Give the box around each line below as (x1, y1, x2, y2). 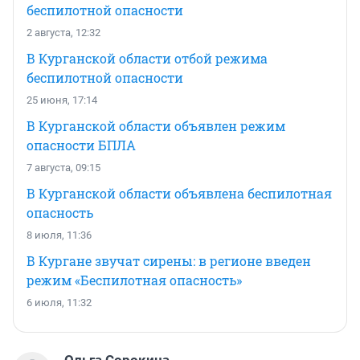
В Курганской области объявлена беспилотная (27, 185, 332, 202)
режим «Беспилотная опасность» (27, 272, 242, 289)
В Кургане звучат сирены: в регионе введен (27, 252, 311, 270)
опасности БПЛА (27, 137, 136, 154)
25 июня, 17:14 (27, 94, 97, 107)
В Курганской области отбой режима (27, 50, 268, 67)
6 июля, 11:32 (27, 297, 92, 309)
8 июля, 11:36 (27, 229, 92, 242)
